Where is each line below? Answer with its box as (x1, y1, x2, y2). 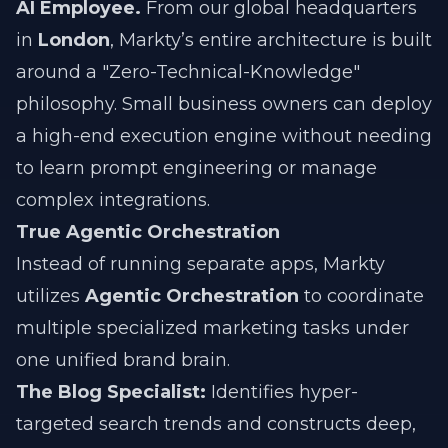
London (38, 29, 110, 51)
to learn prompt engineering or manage (16, 157, 377, 179)
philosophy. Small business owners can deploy (16, 93, 432, 115)
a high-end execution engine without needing (16, 125, 432, 147)
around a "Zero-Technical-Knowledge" (16, 61, 360, 83)
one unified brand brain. (16, 349, 230, 371)
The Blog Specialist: (16, 381, 206, 403)
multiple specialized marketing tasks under (16, 317, 409, 339)
